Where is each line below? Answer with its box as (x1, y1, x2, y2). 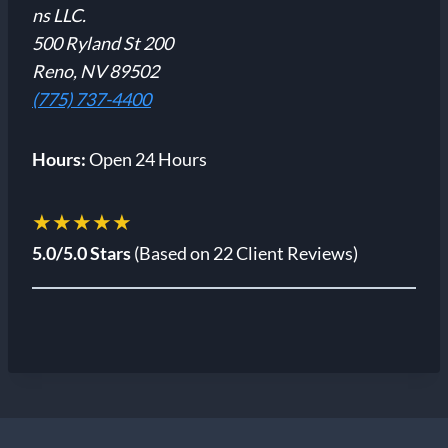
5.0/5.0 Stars (32, 241, 131, 264)
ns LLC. (32, 3, 86, 26)
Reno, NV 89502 (32, 59, 159, 82)
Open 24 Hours (86, 147, 207, 170)
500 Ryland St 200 (32, 31, 173, 54)
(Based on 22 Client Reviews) (131, 241, 358, 264)
